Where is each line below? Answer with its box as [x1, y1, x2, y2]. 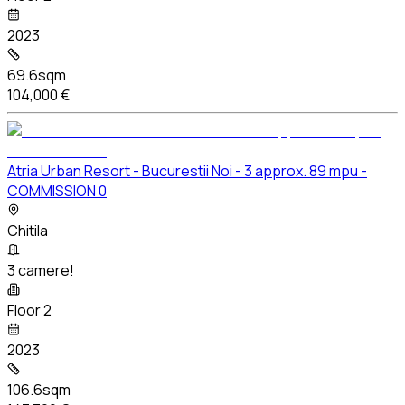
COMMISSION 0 [7, 180, 107, 201]
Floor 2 [7, 299, 52, 320]
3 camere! [7, 259, 74, 280]
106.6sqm [7, 379, 71, 400]
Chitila [7, 220, 48, 240]
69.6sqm [7, 64, 66, 85]
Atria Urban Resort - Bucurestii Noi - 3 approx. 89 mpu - [7, 160, 367, 181]
